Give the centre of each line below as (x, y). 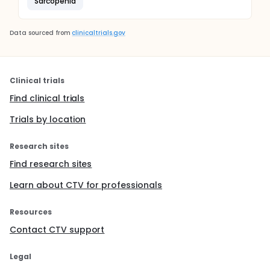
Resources (31, 212)
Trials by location (48, 119)
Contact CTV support (57, 230)
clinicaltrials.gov (99, 33)
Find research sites (51, 164)
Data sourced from (40, 33)
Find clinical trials (47, 98)
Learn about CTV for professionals (86, 185)
